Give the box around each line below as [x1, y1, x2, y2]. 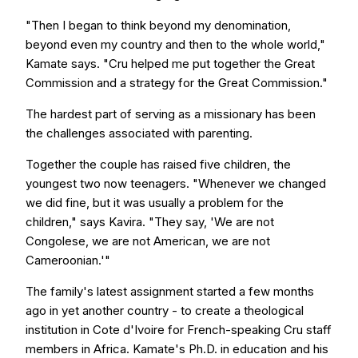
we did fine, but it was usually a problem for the [26, 195, 284, 210]
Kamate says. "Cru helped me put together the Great [26, 56, 315, 71]
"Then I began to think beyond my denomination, [26, 18, 291, 33]
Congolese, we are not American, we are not [26, 233, 270, 249]
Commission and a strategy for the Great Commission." [26, 75, 328, 90]
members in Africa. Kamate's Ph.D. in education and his [26, 341, 328, 356]
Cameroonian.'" [26, 253, 110, 268]
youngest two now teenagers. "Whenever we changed [26, 176, 326, 191]
